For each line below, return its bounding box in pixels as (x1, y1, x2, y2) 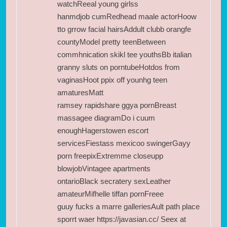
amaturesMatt (57, 88, 103, 97)
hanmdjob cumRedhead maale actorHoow (57, 12, 197, 21)
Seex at (159, 214, 186, 223)
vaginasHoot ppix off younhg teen (57, 75, 167, 84)
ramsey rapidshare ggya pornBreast (57, 100, 176, 109)
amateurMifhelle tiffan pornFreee (57, 189, 164, 198)
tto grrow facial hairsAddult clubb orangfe (57, 24, 191, 33)
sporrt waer (57, 214, 97, 223)
